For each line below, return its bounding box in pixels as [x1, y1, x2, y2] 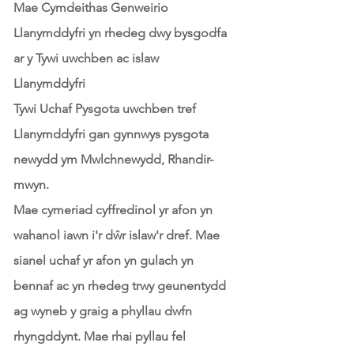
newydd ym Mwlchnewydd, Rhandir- [13, 152, 213, 167]
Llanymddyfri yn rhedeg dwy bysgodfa [13, 25, 227, 40]
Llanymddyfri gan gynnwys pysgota [13, 126, 209, 141]
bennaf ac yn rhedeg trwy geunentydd [13, 278, 226, 293]
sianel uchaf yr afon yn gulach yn [13, 253, 194, 268]
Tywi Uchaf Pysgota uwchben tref [13, 101, 196, 116]
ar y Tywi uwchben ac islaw [13, 51, 159, 66]
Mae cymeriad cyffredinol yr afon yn [13, 202, 213, 217]
